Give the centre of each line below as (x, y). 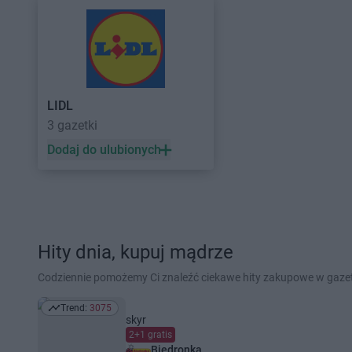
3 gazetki (72, 125)
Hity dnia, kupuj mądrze (136, 252)
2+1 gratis (150, 335)
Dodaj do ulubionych (104, 150)
